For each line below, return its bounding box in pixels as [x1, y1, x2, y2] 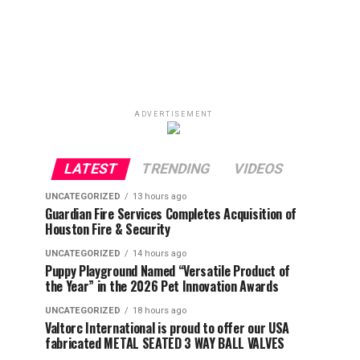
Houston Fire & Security [45, 219, 170, 239]
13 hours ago [133, 191, 186, 202]
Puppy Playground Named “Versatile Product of [45, 261, 290, 281]
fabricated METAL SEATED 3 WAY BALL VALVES [45, 333, 284, 354]
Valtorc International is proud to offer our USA [45, 318, 289, 338]
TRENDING [139, 161, 212, 178]
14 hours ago [133, 248, 186, 260]
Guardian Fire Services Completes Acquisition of [45, 204, 297, 224]
